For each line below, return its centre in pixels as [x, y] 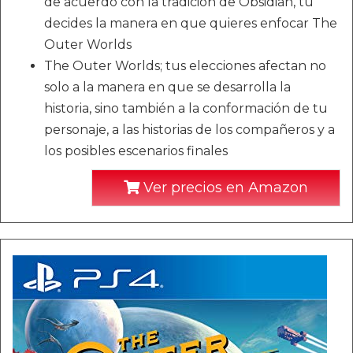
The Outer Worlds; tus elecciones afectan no [185, 66]
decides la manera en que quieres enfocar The [191, 24]
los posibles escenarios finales [136, 151]
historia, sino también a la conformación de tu [186, 109]
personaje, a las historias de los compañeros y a [190, 130]
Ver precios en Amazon [224, 188]
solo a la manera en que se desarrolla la [167, 87]
